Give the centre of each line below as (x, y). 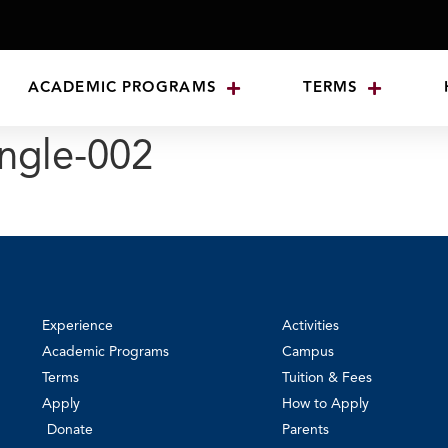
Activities (310, 326)
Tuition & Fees (327, 378)
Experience (77, 326)
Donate (70, 430)
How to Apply (325, 404)
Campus (308, 352)
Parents (305, 430)
